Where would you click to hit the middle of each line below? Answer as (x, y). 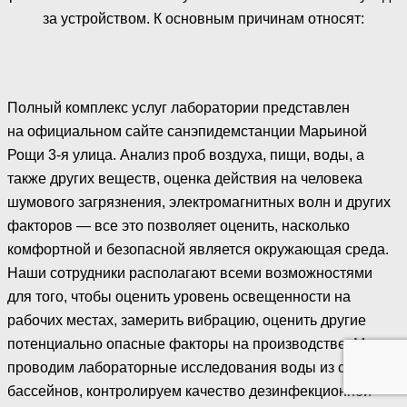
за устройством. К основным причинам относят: (203, 18)
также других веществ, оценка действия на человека (185, 178)
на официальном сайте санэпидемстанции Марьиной (187, 131)
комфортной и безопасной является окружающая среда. (198, 249)
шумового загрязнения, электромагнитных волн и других (199, 202)
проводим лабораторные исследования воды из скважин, (203, 367)
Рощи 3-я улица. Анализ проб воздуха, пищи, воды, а (186, 154)
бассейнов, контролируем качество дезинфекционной (189, 391)
